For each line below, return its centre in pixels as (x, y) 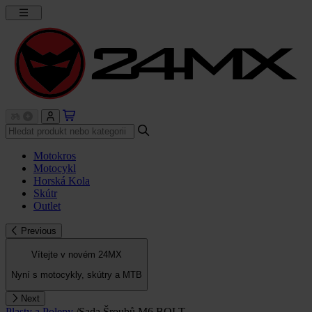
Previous (38, 231)
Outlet (47, 205)
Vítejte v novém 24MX (77, 255)
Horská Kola (62, 180)
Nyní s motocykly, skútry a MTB (77, 274)
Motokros (55, 155)
